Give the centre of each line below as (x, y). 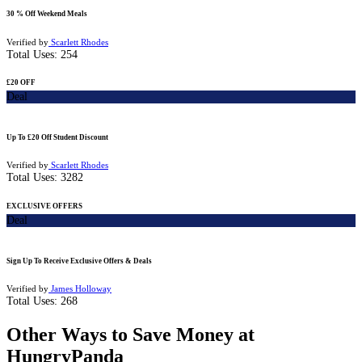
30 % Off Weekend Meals (47, 14)
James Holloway (80, 289)
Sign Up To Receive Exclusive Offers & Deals (79, 261)
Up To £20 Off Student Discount (57, 138)
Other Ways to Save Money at (130, 335)
